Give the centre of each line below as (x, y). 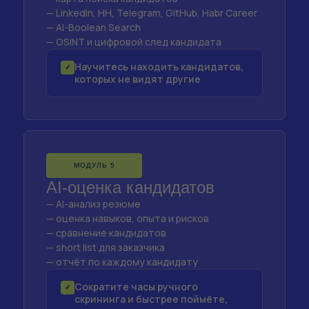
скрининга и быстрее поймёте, (151, 299)
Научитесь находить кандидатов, (159, 67)
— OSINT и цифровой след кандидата (134, 42)
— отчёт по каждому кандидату (122, 262)
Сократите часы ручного (136, 287)
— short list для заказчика (106, 247)
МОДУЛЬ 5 (94, 165)
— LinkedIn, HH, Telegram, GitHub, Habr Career (152, 13)
